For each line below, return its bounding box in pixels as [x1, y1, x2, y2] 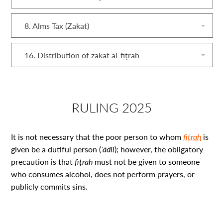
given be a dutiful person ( [11, 143, 102, 155]
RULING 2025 [71, 98, 152, 116]
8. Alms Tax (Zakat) [24, 20, 90, 31]
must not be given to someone [93, 156, 200, 167]
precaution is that [11, 156, 75, 167]
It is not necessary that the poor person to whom [11, 131, 184, 142]
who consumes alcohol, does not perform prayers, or [11, 168, 195, 180]
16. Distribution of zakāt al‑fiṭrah [24, 49, 140, 61]
